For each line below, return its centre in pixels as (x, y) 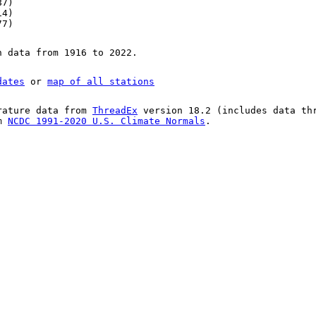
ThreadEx (115, 111)
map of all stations (101, 82)
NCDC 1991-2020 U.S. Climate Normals (107, 121)
